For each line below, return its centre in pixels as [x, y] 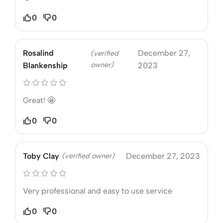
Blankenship [45, 65]
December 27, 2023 [163, 156]
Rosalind [38, 53]
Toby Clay [41, 156]
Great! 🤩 [39, 100]
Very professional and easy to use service [98, 191]
